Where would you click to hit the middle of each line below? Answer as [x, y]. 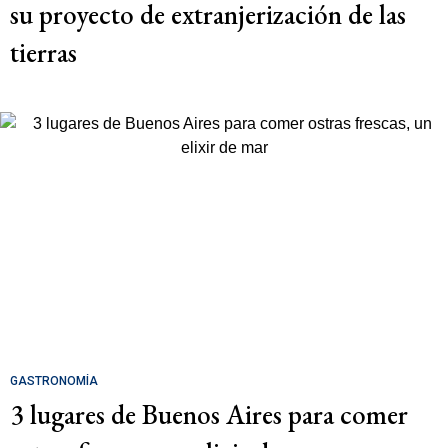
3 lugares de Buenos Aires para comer [209, 414]
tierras [43, 52]
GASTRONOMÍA [54, 380]
